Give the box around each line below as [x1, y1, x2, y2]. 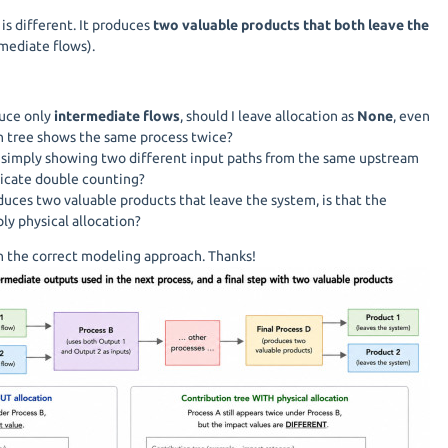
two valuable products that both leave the [153, 17, 429, 33]
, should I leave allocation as [180, 108, 357, 124]
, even [393, 108, 430, 124]
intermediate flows [54, 108, 180, 124]
